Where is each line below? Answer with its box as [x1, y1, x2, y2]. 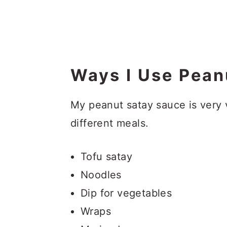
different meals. [70, 117, 149, 129]
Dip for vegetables [81, 186, 172, 199]
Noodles [81, 168, 122, 181]
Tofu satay [81, 150, 132, 163]
